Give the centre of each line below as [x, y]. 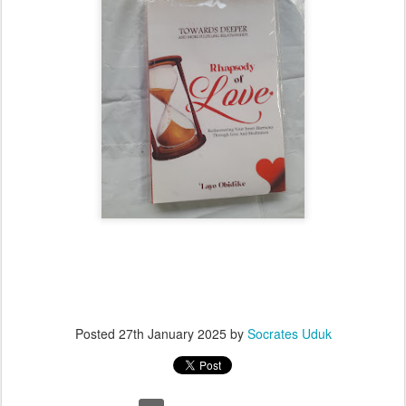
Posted [97, 333]
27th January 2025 [172, 333]
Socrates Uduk [289, 333]
